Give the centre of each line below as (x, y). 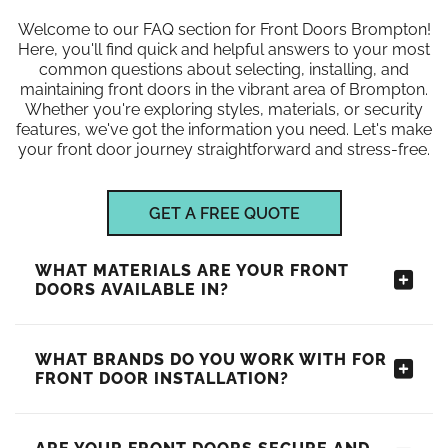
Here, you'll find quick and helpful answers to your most (224, 49)
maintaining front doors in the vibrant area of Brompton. (224, 89)
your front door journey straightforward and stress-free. (224, 149)
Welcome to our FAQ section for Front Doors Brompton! (224, 29)
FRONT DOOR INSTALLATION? (162, 378)
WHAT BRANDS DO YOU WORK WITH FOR (211, 359)
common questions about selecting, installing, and (224, 69)
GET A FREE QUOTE (224, 213)
